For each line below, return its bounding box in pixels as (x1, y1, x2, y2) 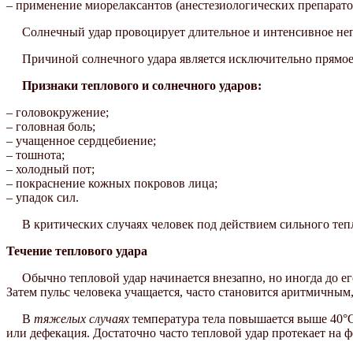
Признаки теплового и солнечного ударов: (22, 79, 262, 93)
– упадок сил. (6, 191, 79, 205)
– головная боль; (6, 120, 95, 134)
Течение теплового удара (6, 244, 147, 258)
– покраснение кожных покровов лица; (6, 176, 217, 191)
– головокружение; (6, 106, 109, 120)
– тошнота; (6, 148, 65, 162)
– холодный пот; (6, 162, 95, 176)
